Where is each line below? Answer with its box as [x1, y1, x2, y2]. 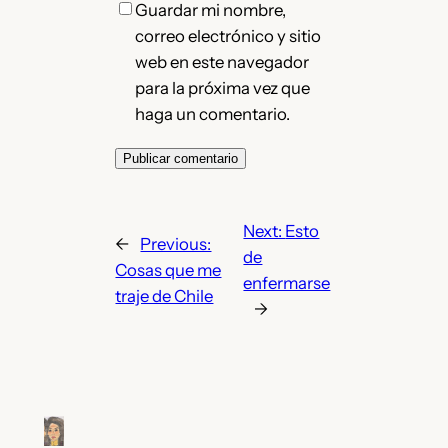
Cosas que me [115, 259, 222, 280]
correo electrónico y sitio [135, 25, 322, 46]
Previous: [140, 233, 212, 254]
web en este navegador [135, 51, 310, 72]
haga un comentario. [135, 103, 291, 124]
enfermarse [243, 272, 331, 293]
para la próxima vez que [135, 77, 311, 98]
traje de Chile [115, 285, 214, 306]
